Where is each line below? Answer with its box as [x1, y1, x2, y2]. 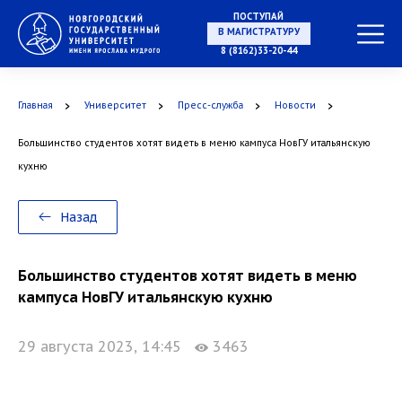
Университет [84, 100, 146, 111]
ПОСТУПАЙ [233, 11, 284, 22]
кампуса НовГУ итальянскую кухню [18, 288, 273, 306]
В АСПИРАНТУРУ [221, 158, 296, 170]
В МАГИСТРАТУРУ [217, 63, 300, 75]
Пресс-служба [178, 100, 243, 111]
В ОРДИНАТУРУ [223, 253, 294, 266]
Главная [18, 100, 53, 111]
